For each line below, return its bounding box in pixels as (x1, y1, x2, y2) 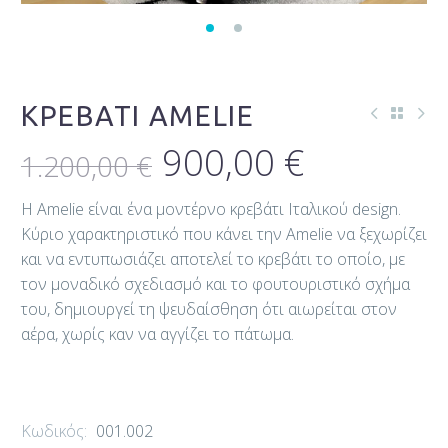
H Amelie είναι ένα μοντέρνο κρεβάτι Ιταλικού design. (21, 197, 401, 220)
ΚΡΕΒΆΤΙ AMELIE (21, 99, 255, 131)
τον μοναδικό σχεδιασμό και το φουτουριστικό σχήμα (21, 272, 410, 295)
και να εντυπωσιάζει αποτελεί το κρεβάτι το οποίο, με (21, 247, 405, 270)
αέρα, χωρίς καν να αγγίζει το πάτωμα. (21, 322, 294, 345)
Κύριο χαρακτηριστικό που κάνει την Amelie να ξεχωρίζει (21, 222, 427, 245)
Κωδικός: (21, 420, 91, 443)
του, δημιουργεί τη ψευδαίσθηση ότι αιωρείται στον (21, 297, 397, 320)
